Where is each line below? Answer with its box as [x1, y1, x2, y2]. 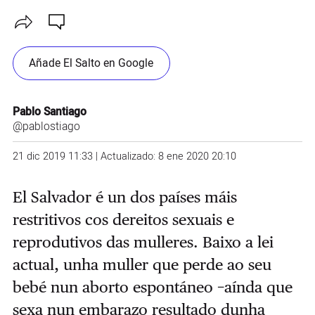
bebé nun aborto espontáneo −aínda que [12, 278, 292, 296]
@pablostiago [12, 119, 80, 136]
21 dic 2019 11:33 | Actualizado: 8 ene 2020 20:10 [12, 149, 236, 164]
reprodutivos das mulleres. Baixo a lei [12, 233, 274, 251]
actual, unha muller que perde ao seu [12, 255, 271, 274]
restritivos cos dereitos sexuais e [12, 210, 234, 229]
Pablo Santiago [12, 104, 86, 121]
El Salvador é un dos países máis [12, 188, 237, 206]
